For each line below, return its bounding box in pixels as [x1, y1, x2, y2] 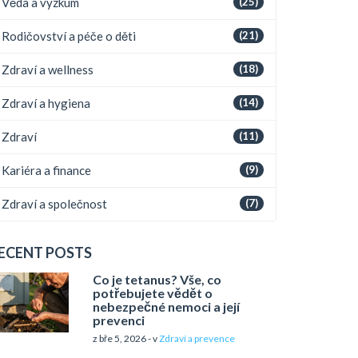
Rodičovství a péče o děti [2, 29, 136, 43]
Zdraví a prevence [158, 332, 235, 344]
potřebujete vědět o [92, 285, 213, 300]
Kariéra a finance [2, 163, 91, 177]
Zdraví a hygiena [2, 96, 90, 110]
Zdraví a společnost [2, 197, 107, 211]
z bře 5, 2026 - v [92, 332, 159, 344]
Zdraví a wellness [2, 62, 93, 77]
